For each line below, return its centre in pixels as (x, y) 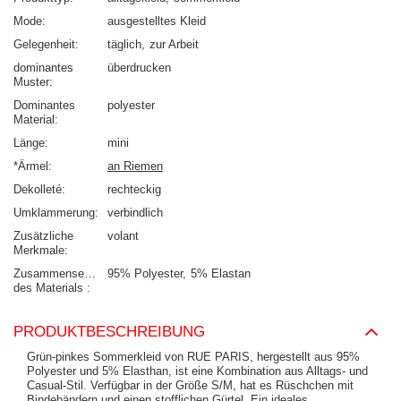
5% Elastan (221, 273)
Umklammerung (54, 212)
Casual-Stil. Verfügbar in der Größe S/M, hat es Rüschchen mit (190, 385)
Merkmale (39, 250)
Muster (31, 81)
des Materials (50, 287)
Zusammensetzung (63, 273)
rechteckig (134, 189)
